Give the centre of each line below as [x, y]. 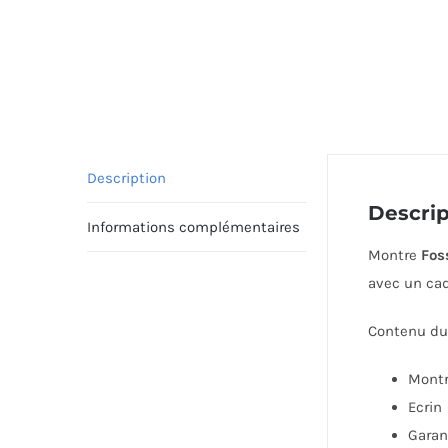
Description [126, 178]
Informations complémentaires [193, 227]
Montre [394, 255]
